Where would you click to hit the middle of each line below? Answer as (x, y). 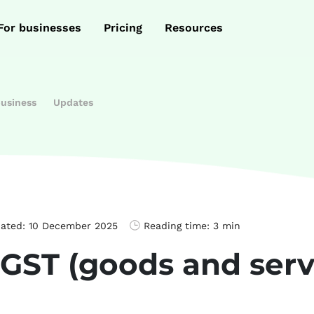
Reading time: (178, 226)
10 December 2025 (73, 226)
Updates (73, 102)
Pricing (123, 28)
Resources (194, 28)
